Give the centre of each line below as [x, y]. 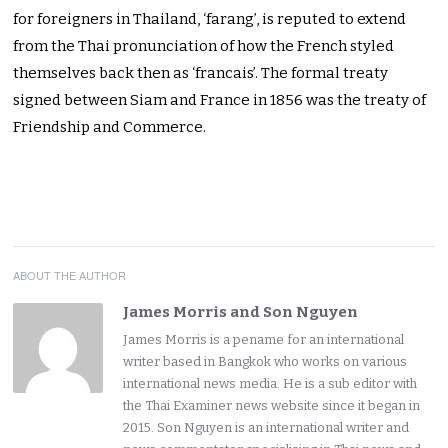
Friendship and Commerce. [110, 127]
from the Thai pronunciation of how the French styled [204, 46]
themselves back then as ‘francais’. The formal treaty [201, 73]
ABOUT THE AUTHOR [70, 275]
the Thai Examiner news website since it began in [272, 406]
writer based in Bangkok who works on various [265, 362]
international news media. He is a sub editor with [270, 384]
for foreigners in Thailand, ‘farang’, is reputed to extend [210, 19]
